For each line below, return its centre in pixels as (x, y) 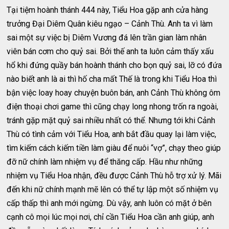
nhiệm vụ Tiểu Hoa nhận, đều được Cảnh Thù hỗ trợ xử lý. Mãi (114, 176)
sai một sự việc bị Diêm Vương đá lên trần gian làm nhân (107, 38)
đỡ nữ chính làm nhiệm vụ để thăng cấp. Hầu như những (105, 162)
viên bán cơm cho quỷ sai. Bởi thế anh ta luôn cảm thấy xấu (110, 51)
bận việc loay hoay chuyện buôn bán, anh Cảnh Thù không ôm (114, 93)
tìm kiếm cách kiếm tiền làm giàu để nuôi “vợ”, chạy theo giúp (114, 148)
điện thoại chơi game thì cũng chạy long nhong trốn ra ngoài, (113, 107)
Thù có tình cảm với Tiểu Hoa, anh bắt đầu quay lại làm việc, (112, 134)
